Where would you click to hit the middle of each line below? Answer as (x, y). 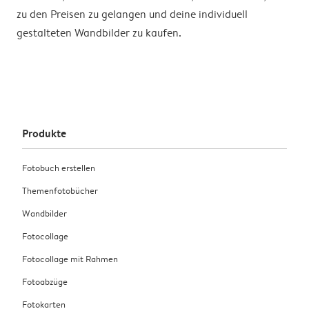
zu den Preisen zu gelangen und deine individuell (132, 14)
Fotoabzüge (45, 282)
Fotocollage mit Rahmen (70, 259)
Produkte (44, 133)
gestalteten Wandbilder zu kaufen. (99, 32)
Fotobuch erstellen (59, 168)
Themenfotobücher (60, 191)
